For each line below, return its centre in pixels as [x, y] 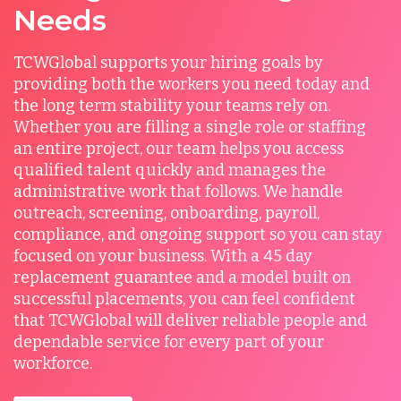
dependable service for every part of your [169, 341]
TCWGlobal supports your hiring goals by [168, 62]
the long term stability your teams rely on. [172, 105]
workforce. [53, 363]
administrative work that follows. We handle [178, 191]
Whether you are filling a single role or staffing [190, 127]
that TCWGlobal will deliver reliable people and [190, 320]
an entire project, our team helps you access [179, 148]
